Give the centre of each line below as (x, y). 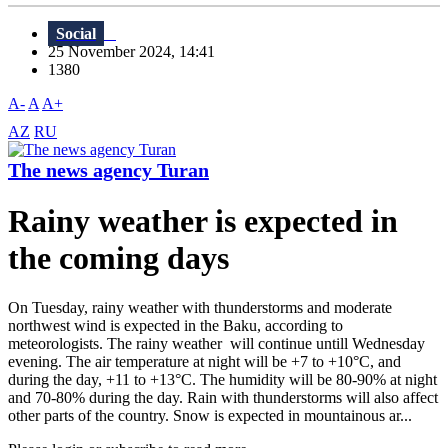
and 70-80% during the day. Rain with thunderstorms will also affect (223, 397)
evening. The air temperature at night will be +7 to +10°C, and (204, 361)
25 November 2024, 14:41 (137, 52)
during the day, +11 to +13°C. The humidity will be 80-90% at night (222, 379)
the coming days (118, 258)
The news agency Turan (108, 170)
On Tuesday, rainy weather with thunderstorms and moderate (200, 307)
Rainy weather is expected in (203, 221)
